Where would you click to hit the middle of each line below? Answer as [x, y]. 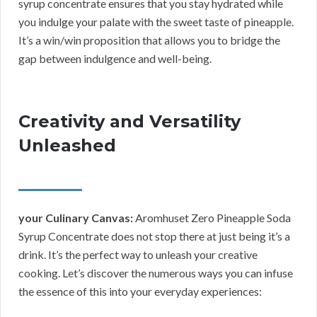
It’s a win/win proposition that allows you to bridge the [149, 40]
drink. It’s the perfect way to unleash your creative [138, 254]
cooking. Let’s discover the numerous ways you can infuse [156, 272]
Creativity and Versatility [129, 121]
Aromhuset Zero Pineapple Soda [212, 217]
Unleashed [67, 145]
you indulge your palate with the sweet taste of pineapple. [156, 21]
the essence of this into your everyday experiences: [140, 291]
